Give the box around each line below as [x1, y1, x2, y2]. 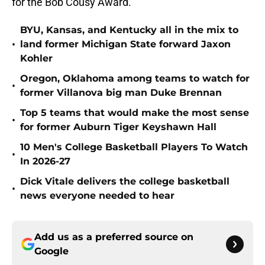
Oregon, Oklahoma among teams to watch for [20, 73, 250, 85]
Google [34, 245, 69, 257]
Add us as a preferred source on [34, 231, 193, 243]
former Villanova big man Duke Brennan [20, 87, 222, 99]
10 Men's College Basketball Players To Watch [20, 141, 248, 153]
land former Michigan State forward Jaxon [20, 38, 231, 50]
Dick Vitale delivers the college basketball [20, 176, 230, 188]
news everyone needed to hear [20, 190, 174, 202]
